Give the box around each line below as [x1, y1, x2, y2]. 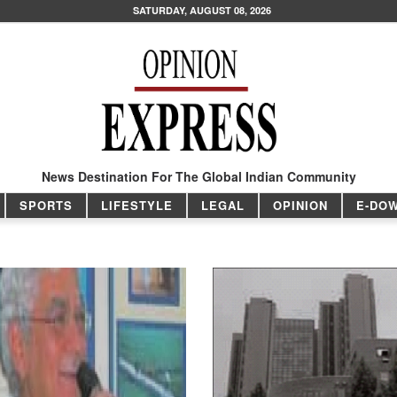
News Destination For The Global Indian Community [42, 167, 356, 185]
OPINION [272, 196, 328, 214]
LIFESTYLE [100, 196, 173, 214]
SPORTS [19, 196, 73, 214]
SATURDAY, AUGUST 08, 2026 [133, 4, 272, 17]
